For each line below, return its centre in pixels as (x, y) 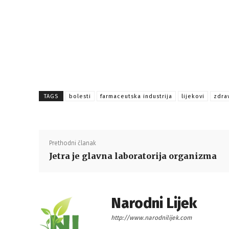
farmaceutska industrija (136, 96)
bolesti (80, 96)
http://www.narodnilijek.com (151, 218)
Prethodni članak (73, 143)
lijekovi (193, 96)
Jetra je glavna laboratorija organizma (133, 156)
